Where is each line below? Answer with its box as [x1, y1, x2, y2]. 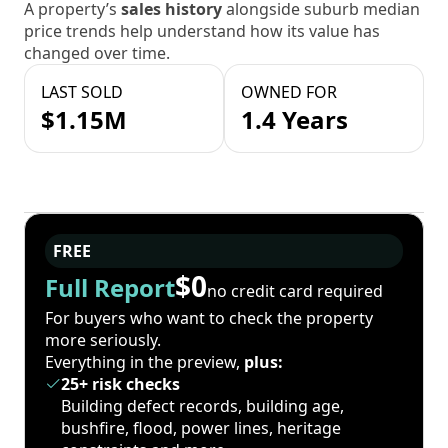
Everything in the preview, [45, 351, 244, 374]
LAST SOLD [41, 81, 123, 104]
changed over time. [24, 42, 170, 65]
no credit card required [207, 279, 383, 302]
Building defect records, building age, [61, 395, 344, 418]
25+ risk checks [61, 373, 180, 396]
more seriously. [45, 329, 161, 352]
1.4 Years [241, 103, 348, 137]
